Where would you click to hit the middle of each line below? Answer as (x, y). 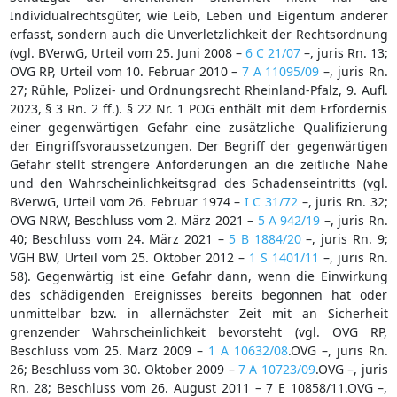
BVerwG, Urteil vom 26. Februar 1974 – (127, 201)
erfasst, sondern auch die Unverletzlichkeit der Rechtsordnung (198, 34)
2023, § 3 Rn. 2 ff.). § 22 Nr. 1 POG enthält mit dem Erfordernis (198, 108)
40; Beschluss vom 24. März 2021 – (119, 238)
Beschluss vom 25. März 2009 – (109, 350)
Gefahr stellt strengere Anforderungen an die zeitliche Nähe (198, 164)
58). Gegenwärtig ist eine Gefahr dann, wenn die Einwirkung (198, 276)
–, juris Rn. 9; (344, 238)
